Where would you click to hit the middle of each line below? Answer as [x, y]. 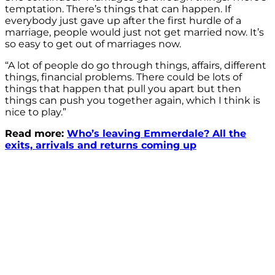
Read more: [36, 133]
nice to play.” [36, 112]
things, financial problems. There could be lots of [123, 77]
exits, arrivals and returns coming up [101, 145]
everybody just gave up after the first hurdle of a [123, 20]
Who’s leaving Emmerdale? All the [157, 133]
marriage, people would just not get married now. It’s [134, 32]
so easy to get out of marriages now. [93, 44]
